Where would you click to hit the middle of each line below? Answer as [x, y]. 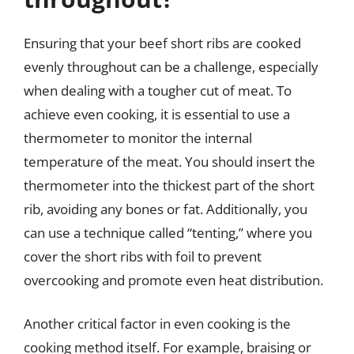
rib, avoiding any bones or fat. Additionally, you [166, 209]
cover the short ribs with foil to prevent [143, 256]
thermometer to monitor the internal [138, 137]
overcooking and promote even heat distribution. [173, 280]
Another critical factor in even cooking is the [157, 324]
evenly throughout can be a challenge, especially [171, 66]
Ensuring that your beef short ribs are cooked [162, 43]
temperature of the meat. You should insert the [169, 161]
